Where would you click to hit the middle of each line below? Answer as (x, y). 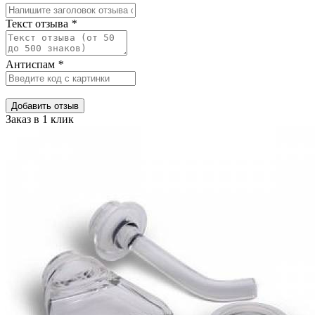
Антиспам (32, 64)
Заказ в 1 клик (40, 119)
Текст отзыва (38, 24)
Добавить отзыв (45, 106)
